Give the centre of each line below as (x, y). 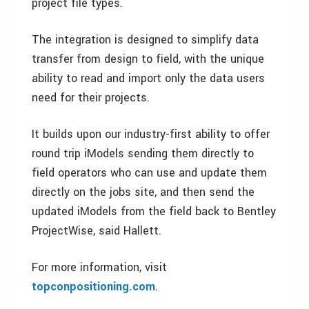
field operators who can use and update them (149, 173)
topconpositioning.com (93, 287)
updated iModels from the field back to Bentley (154, 211)
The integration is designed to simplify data (145, 40)
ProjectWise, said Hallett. (97, 231)
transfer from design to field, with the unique (148, 59)
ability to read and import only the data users (148, 78)
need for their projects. (91, 98)
